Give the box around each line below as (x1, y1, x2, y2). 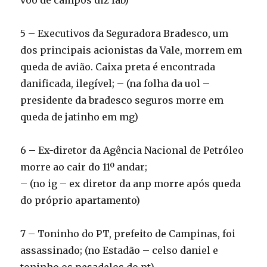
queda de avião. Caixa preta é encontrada (20, 61, 216, 73)
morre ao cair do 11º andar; (20, 161, 148, 173)
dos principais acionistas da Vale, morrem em (20, 44, 243, 56)
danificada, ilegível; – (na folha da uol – (20, 77, 210, 89)
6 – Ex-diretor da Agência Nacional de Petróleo (20, 144, 244, 156)
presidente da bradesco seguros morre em (20, 94, 224, 106)
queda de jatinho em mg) (20, 111, 139, 123)
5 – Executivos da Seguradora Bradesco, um (20, 27, 229, 39)
